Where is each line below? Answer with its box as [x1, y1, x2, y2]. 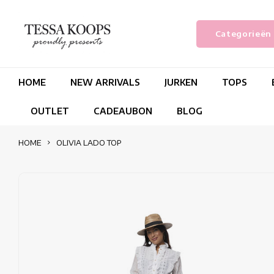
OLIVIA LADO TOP [56, 138, 122, 147]
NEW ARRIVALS [70, 76, 140, 87]
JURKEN [165, 76, 198, 87]
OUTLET [31, 105, 69, 116]
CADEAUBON [94, 105, 152, 116]
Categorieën [215, 28, 272, 39]
